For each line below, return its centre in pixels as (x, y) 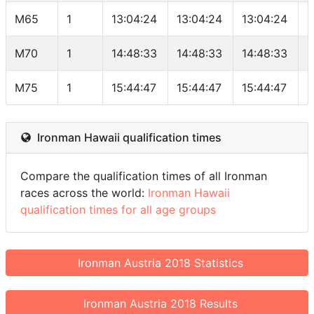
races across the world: (84, 193)
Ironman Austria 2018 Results (157, 303)
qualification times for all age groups (118, 210)
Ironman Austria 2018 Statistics (157, 263)
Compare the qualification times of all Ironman (144, 176)
